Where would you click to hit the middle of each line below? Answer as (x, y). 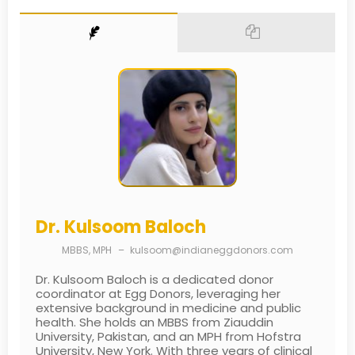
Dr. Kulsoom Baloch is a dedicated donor (155, 280)
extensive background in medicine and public (168, 308)
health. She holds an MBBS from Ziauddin (155, 323)
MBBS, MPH (86, 250)
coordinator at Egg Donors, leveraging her (158, 294)
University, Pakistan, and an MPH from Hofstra (168, 337)
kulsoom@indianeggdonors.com (212, 250)
